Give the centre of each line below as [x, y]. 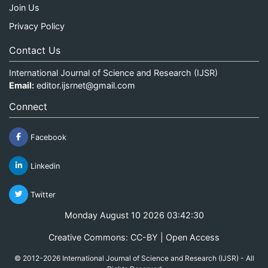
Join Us [24, 8]
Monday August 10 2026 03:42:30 [134, 215]
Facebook [47, 137]
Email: [22, 85]
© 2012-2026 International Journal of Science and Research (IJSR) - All [134, 258]
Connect [28, 106]
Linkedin [44, 166]
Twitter [42, 194]
